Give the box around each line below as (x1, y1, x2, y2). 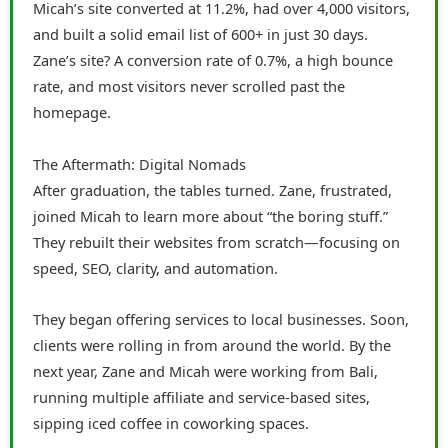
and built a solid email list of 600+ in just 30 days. (33, 24, 368, 45)
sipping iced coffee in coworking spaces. (33, 413, 309, 434)
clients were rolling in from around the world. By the (33, 335, 391, 356)
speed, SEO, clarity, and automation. (33, 257, 278, 278)
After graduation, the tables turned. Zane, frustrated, (33, 179, 392, 200)
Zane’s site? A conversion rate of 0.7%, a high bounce (33, 50, 393, 71)
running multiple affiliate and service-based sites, (33, 387, 370, 408)
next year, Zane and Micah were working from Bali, (33, 361, 378, 382)
